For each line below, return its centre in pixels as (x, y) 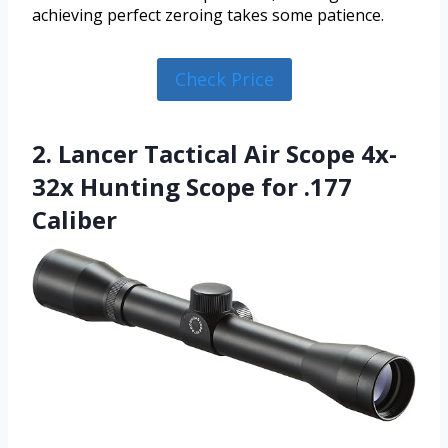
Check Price (224, 79)
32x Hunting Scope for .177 (192, 186)
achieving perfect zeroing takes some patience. (208, 15)
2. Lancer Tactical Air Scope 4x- (214, 153)
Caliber (74, 219)
